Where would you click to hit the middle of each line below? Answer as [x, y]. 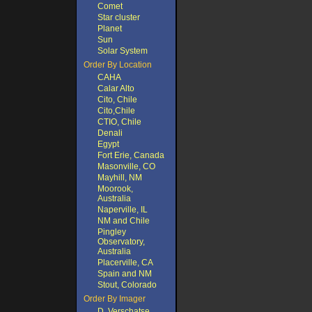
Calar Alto [116, 88]
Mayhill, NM [120, 178]
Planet [110, 29]
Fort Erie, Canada [131, 155]
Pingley [112, 232]
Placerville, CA [125, 263]
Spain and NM [125, 274]
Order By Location [118, 65]
